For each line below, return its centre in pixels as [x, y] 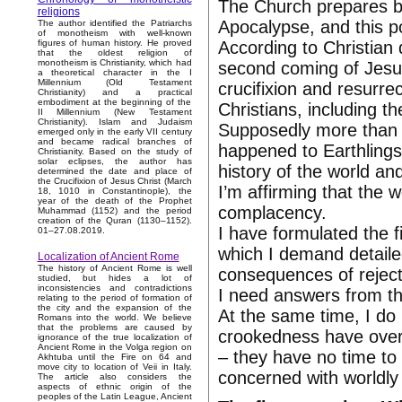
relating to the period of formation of [114, 298]
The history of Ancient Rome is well [114, 268]
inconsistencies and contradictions [114, 288]
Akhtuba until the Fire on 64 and [114, 357]
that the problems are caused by [114, 328]
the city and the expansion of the [114, 308]
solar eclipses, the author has [114, 162]
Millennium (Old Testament [114, 83]
